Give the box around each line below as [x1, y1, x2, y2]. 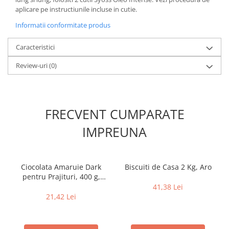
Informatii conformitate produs [15, 20, 110, 30]
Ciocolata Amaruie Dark [21, 162, 101, 172]
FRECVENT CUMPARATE [44, 105, 185, 123]
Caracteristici [16, 42, 55, 52]
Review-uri [16, 61, 49, 71]
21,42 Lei [46, 192, 76, 202]
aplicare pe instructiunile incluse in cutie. [15, 5, 139, 14]
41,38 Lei [153, 182, 183, 192]
